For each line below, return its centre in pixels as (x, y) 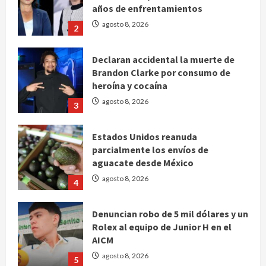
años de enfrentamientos (147, 8)
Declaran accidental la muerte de (163, 59)
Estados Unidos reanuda (145, 136)
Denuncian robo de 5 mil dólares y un (170, 213)
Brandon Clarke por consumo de (161, 72)
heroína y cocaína (130, 85)
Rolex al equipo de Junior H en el (162, 227)
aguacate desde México (143, 162)
